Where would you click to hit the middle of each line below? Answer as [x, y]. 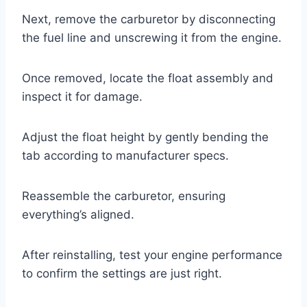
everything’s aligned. [78, 215]
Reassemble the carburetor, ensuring [124, 196]
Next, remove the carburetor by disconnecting [149, 20]
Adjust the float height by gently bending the [145, 137]
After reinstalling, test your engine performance [152, 255]
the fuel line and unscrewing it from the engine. [152, 38]
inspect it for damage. [82, 97]
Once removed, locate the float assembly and [148, 78]
